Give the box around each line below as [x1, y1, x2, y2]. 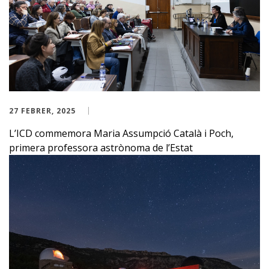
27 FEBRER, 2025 [9, 105, 76, 116]
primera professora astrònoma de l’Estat [9, 141, 193, 154]
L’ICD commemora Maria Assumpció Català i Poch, [9, 126, 234, 140]
